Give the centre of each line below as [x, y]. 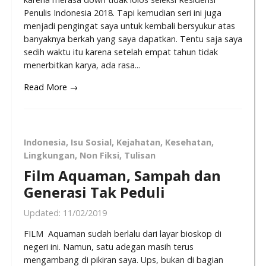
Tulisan [140, 155]
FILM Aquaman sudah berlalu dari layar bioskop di [123, 233]
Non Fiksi [99, 155]
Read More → [51, 87]
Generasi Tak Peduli [94, 192]
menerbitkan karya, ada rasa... [82, 65]
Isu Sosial [91, 142]
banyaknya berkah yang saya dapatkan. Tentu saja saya [133, 39]
